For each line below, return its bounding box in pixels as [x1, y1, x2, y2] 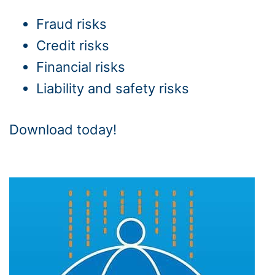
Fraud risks [36, 16, 107, 32]
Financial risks [36, 59, 125, 75]
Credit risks [36, 37, 109, 53]
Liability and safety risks [36, 80, 189, 96]
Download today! [9, 122, 117, 137]
